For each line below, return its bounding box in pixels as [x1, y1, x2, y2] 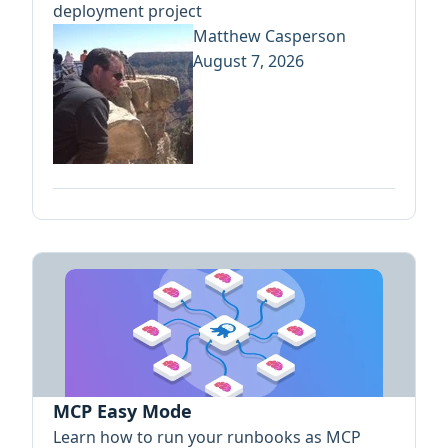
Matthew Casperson [193, 25, 346, 48]
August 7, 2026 [193, 50, 304, 73]
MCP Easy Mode [53, 399, 192, 424]
